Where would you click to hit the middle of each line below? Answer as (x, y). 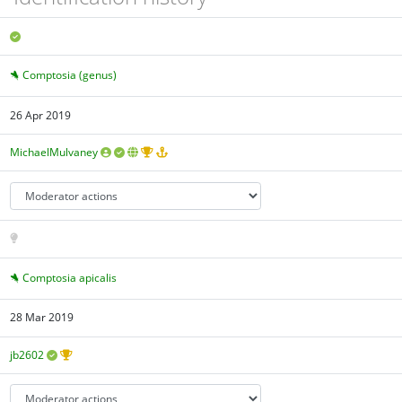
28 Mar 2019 (42, 318)
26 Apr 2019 (41, 115)
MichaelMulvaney (54, 153)
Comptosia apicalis (70, 277)
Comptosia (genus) (70, 75)
